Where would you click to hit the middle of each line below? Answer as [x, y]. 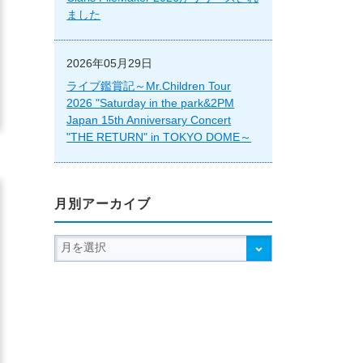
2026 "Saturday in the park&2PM [151, 102]
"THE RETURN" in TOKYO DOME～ [159, 137]
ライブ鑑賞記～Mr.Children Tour [149, 85]
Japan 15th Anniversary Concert [149, 120]
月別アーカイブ [103, 203]
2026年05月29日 [110, 63]
